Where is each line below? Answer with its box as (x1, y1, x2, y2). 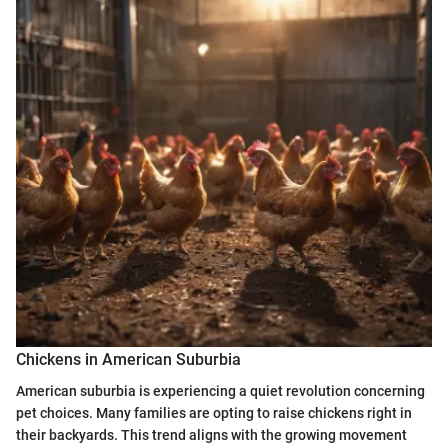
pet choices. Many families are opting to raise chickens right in (16, 404, 412, 421)
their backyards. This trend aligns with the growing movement (16, 426, 407, 443)
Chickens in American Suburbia (16, 349, 241, 369)
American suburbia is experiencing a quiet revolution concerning (16, 382, 425, 399)
